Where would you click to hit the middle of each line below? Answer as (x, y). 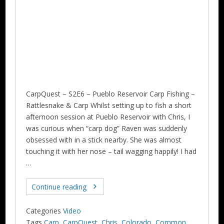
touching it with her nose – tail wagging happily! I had (111, 151)
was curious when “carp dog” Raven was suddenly (107, 128)
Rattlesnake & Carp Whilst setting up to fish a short (109, 105)
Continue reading (59, 186)
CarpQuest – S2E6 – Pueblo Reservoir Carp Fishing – (111, 93)
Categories (44, 210)
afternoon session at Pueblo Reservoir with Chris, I (108, 116)
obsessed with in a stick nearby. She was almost (104, 139)
